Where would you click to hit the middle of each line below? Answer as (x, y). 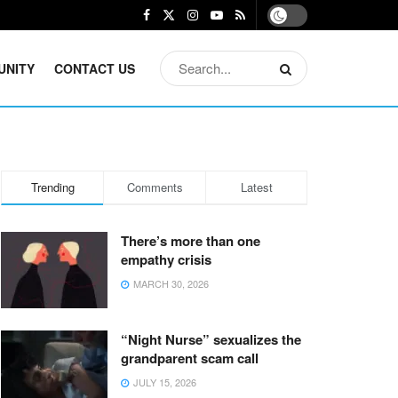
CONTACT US (95, 68)
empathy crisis (166, 259)
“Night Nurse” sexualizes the (211, 339)
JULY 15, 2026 (163, 382)
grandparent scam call (190, 358)
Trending (52, 187)
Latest (256, 187)
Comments (155, 187)
